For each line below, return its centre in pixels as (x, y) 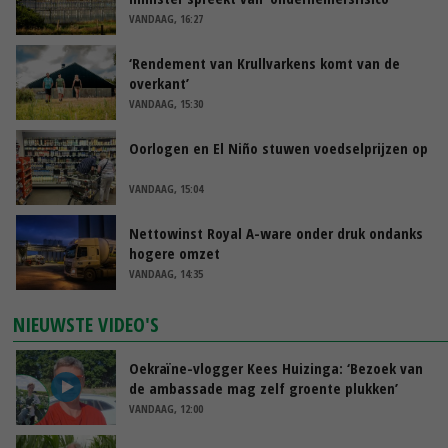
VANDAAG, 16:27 (166, 18)
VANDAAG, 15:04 (166, 188)
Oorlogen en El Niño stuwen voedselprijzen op (278, 147)
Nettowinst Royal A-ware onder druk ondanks (276, 232)
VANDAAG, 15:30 (166, 103)
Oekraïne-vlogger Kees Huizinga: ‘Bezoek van (276, 367)
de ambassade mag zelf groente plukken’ (263, 387)
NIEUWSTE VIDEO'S (86, 324)
